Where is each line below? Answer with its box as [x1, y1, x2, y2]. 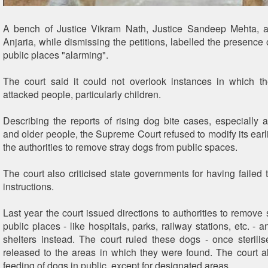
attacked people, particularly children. [3, 87, 161, 101]
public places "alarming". [3, 48, 108, 62]
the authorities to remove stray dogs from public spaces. [3, 140, 237, 154]
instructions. [3, 179, 54, 193]
